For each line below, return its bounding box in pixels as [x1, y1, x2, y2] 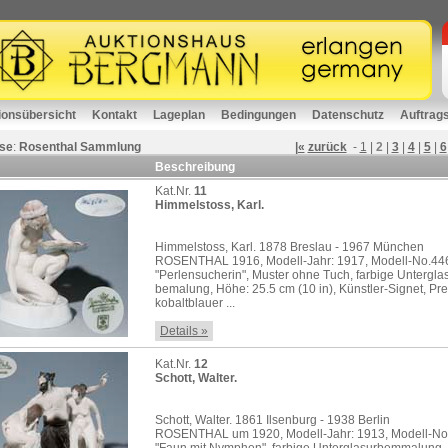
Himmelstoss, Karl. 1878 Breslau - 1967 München [155, 240, 424, 254]
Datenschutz [312, 108, 384, 122]
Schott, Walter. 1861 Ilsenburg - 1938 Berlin [155, 413, 390, 427]
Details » [160, 324, 208, 338]
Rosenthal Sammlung [19, 140, 141, 154]
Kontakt [92, 108, 137, 122]
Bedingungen [221, 108, 296, 122]
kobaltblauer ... [155, 296, 235, 310]
